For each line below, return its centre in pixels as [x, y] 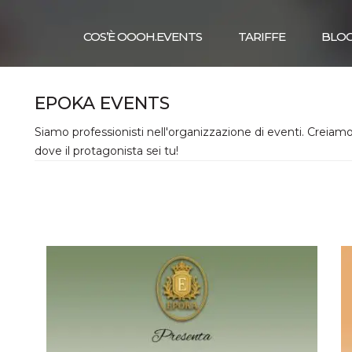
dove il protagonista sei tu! [106, 151]
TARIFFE [262, 37]
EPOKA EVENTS [102, 103]
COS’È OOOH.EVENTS [143, 37]
